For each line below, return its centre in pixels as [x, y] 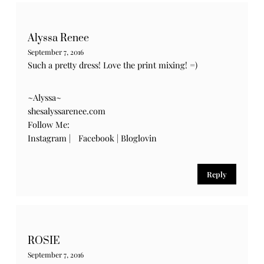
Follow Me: [49, 124]
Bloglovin [139, 138]
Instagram [47, 138]
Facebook [97, 138]
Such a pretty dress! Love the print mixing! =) [113, 65]
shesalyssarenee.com [67, 110]
